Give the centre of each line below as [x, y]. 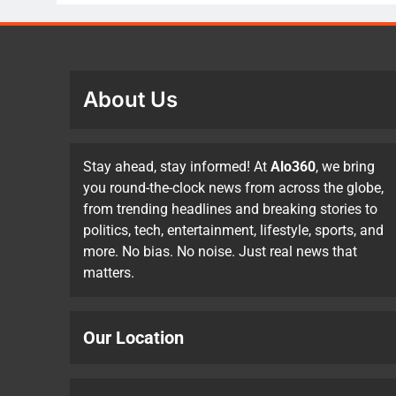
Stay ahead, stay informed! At [177, 166]
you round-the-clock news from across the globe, [233, 187]
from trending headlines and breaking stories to [230, 209]
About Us [130, 99]
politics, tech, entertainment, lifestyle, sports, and [233, 230]
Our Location [133, 337]
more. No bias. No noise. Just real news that [220, 251]
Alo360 [293, 166]
